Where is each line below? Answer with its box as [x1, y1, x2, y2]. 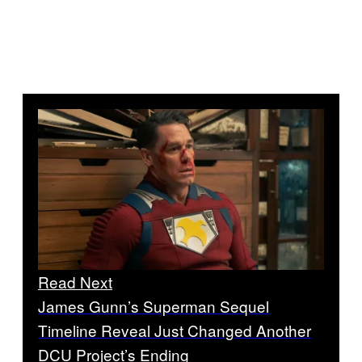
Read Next [38, 270, 112, 293]
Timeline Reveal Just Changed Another [38, 318, 311, 341]
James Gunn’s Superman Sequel [38, 294, 269, 317]
